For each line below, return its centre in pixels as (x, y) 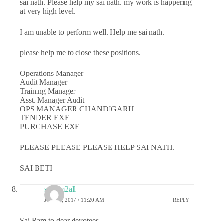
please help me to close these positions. (80, 52)
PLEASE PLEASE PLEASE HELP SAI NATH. (97, 147)
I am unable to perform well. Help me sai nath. (92, 32)
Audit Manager (43, 82)
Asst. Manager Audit (52, 100)
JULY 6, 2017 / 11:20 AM (74, 200)
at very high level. (48, 11)
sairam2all (60, 189)
